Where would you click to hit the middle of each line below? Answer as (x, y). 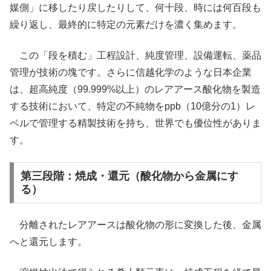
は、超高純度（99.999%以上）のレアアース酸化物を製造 (135, 89)
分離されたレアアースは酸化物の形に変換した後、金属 (135, 225)
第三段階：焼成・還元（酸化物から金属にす (129, 176)
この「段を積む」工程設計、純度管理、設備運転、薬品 (135, 55)
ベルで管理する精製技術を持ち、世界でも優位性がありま (135, 123)
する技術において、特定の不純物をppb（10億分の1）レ (132, 106)
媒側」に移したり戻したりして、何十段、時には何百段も (135, 8)
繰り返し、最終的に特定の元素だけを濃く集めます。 (126, 25)
